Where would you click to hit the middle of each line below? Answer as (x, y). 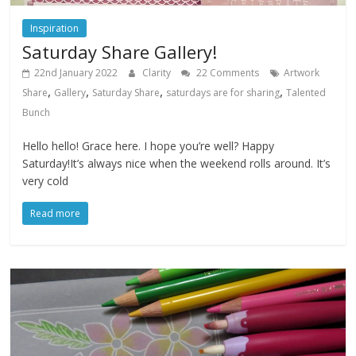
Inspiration (55, 29)
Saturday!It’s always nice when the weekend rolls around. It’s (177, 164)
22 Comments (227, 73)
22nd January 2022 (76, 73)
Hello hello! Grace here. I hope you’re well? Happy (149, 146)
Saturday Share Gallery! (120, 52)
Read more (56, 214)
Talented (306, 93)
